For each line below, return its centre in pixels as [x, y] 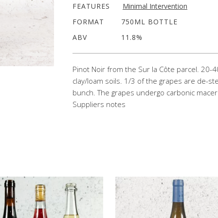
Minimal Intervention [155, 6]
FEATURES [91, 6]
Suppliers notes [99, 104]
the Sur [137, 69]
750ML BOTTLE [149, 22]
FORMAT [88, 22]
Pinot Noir [90, 69]
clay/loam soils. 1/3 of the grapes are [135, 81]
